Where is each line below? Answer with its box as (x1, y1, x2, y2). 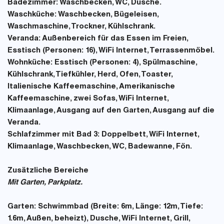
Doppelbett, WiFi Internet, (99, 131, 199, 138)
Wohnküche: (7, 59, 52, 66)
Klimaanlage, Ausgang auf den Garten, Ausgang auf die (7, 107, 214, 114)
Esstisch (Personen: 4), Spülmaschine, (52, 59, 197, 66)
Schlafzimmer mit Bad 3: (7, 131, 99, 138)
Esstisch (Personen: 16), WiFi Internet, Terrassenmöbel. (7, 47, 214, 54)
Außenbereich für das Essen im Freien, (40, 35, 188, 42)
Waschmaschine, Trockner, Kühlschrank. (7, 23, 155, 30)
